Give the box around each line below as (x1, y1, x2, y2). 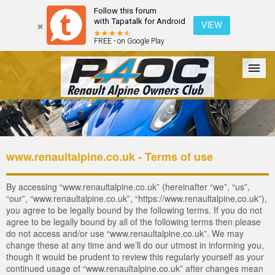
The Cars (66, 131, 99, 143)
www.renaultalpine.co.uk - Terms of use (6, 149, 213, 165)
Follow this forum (94, 6, 157, 15)
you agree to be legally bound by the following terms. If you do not (6, 203, 262, 216)
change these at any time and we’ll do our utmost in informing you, (6, 238, 264, 251)
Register (211, 131, 241, 143)
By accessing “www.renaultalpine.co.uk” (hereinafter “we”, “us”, (6, 180, 250, 193)
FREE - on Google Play (94, 37, 165, 45)
